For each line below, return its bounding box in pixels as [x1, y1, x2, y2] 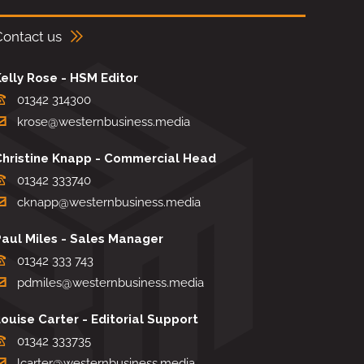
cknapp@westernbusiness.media [17, 195, 201, 210]
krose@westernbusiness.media [17, 115, 190, 129]
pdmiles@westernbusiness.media [17, 275, 204, 290]
